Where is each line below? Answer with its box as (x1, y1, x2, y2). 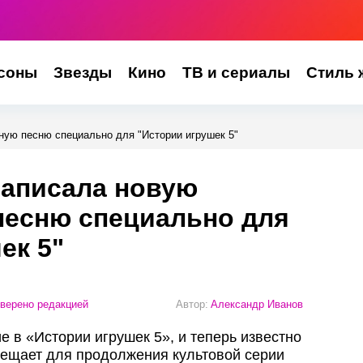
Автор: (176, 297, 208, 310)
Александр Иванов (211, 297, 303, 310)
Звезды (53, 64, 112, 81)
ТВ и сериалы (181, 64, 290, 81)
